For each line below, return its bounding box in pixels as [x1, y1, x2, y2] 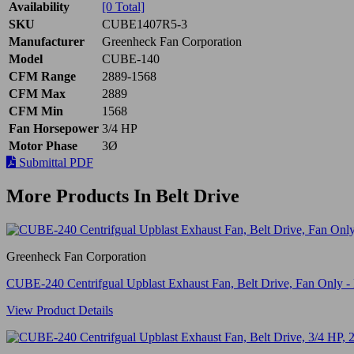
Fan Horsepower [9, 121, 99, 135]
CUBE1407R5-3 [102, 17, 187, 31]
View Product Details [6, 303, 113, 317]
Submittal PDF [16, 155, 93, 169]
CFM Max [9, 86, 66, 100]
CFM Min [9, 104, 63, 118]
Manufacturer [9, 34, 85, 48]
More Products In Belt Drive [6, 185, 239, 206]
